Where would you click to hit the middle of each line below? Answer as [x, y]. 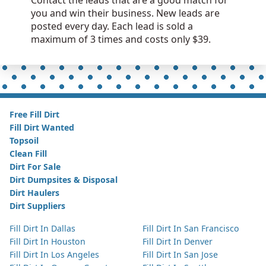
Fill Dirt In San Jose [180, 255]
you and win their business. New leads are [125, 13]
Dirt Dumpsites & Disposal [64, 180]
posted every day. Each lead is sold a [112, 26]
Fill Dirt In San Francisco [191, 229]
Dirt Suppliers [37, 206]
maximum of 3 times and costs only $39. [121, 39]
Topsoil [24, 141]
